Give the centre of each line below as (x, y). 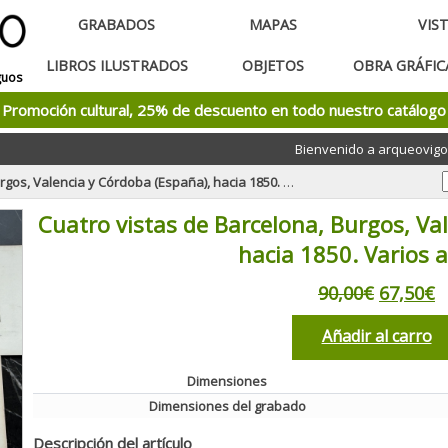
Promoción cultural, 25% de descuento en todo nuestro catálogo (224, 110)
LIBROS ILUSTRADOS (116, 65)
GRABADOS (116, 24)
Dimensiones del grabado (227, 405)
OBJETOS (272, 65)
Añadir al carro (376, 335)
